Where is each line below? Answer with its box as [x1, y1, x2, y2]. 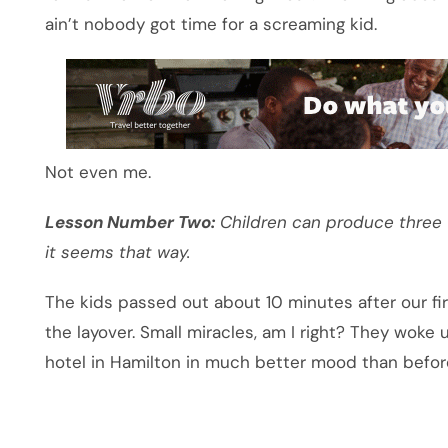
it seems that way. [45, 241, 191, 264]
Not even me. [45, 161, 152, 184]
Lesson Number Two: [45, 211, 216, 234]
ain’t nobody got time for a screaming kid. [45, 13, 378, 36]
